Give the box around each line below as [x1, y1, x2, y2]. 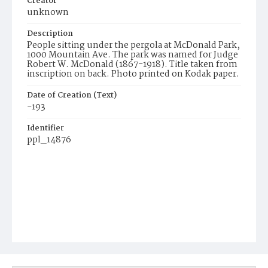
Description [27, 28, 73, 40]
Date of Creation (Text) [27, 89, 117, 102]
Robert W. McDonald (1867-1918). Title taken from [27, 57, 237, 72]
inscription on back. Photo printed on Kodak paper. [27, 67, 239, 81]
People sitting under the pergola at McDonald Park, [27, 38, 240, 53]
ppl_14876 [27, 133, 71, 147]
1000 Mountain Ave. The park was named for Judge [27, 48, 238, 62]
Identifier [27, 122, 64, 135]
